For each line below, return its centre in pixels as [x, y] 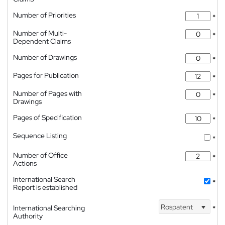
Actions [25, 163]
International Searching [49, 208]
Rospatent [176, 207]
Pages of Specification [47, 118]
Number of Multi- [40, 33]
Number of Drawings [45, 57]
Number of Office [40, 155]
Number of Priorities [44, 15]
